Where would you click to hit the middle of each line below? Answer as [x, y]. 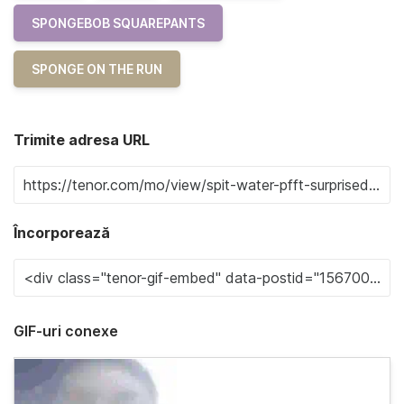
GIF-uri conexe [66, 331]
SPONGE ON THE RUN [97, 69]
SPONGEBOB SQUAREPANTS [118, 23]
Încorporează [62, 233]
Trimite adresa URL [82, 140]
